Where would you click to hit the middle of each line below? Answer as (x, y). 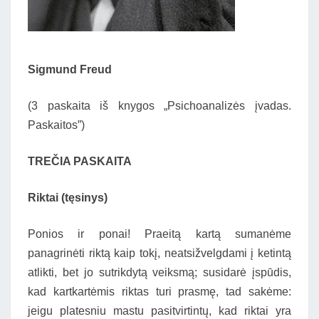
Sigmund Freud (70, 69)
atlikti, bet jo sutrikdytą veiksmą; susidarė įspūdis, (159, 272)
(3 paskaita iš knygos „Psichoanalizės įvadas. (159, 106)
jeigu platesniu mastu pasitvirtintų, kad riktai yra (159, 311)
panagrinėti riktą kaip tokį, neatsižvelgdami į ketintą (159, 253)
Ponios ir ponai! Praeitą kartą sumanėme (159, 234)
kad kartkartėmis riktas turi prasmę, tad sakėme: (159, 292)
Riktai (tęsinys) (68, 198)
